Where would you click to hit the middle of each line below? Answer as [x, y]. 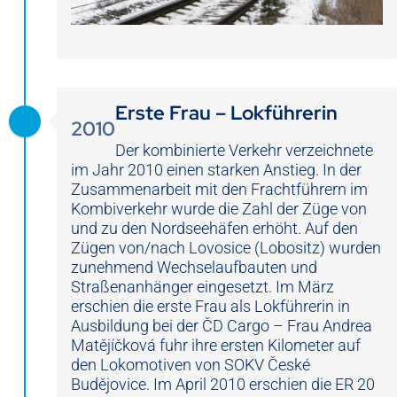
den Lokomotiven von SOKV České [191, 365]
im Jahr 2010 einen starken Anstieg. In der [216, 170]
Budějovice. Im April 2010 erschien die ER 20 [223, 385]
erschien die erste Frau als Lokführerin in [210, 307]
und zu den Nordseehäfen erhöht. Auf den [214, 229]
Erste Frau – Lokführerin [226, 113]
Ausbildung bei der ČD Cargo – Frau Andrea [222, 326]
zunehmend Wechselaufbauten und [194, 268]
